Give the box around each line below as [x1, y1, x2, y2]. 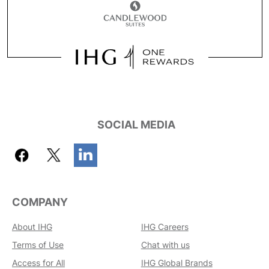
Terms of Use [12, 240, 64, 250]
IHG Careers [141, 222, 189, 232]
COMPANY [12, 196, 68, 209]
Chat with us [141, 240, 190, 250]
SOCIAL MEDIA [97, 118, 175, 131]
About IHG [12, 222, 52, 232]
